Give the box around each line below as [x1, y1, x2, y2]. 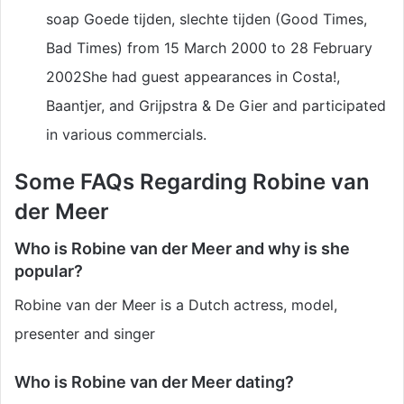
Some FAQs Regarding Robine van [14, 168, 370, 195]
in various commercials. [46, 124, 207, 143]
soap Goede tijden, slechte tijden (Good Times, [46, 9, 367, 28]
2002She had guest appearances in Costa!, [46, 67, 340, 86]
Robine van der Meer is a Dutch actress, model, [14, 295, 337, 314]
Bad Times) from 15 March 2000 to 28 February [46, 38, 372, 57]
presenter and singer [14, 324, 155, 343]
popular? [14, 261, 83, 280]
